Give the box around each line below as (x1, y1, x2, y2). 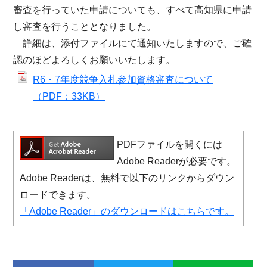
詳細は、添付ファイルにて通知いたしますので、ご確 (13, 38, 252, 48)
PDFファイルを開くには (116, 139, 222, 150)
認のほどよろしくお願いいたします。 (13, 54, 176, 65)
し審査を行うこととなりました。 (13, 21, 157, 32)
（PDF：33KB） (33, 91, 105, 101)
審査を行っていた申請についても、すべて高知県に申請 (13, 4, 252, 15)
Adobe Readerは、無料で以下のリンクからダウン (20, 173, 234, 184)
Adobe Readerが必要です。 (116, 156, 236, 167)
